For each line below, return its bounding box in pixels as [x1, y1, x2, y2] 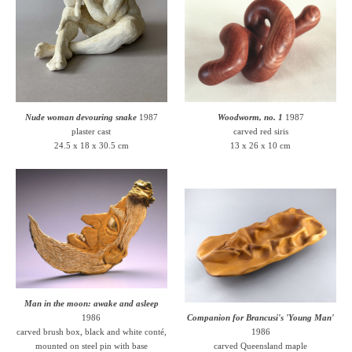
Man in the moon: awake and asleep [24, 298, 159, 308]
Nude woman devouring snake [24, 112, 137, 122]
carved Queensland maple [214, 340, 308, 350]
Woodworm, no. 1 [217, 112, 283, 122]
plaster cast [71, 126, 112, 136]
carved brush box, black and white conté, [16, 326, 167, 336]
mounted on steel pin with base [35, 340, 148, 350]
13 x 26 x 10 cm [230, 140, 291, 150]
